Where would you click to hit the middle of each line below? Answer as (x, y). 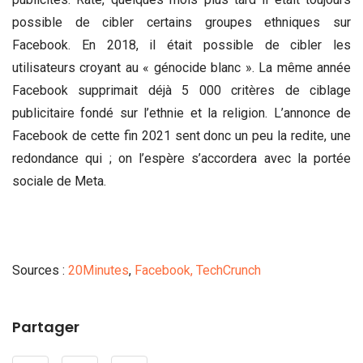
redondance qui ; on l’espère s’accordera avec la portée (181, 158)
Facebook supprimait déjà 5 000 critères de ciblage (181, 90)
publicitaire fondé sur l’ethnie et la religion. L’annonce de (181, 113)
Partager (46, 327)
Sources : (40, 271)
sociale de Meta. (59, 181)
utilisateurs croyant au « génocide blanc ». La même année (181, 67)
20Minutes (98, 271)
